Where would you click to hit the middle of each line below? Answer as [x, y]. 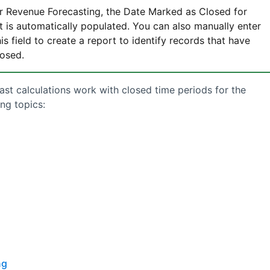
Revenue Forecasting [53, 12]
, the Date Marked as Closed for [174, 12]
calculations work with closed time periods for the [129, 90]
